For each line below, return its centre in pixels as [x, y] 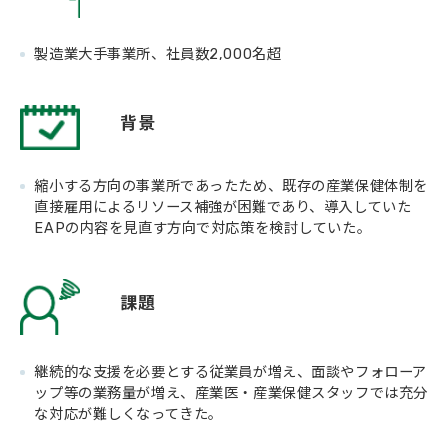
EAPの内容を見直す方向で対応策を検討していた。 [203, 228]
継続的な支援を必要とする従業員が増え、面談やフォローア [230, 372]
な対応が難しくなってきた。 [128, 414]
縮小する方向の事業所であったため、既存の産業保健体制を [231, 186]
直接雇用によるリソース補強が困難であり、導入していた [223, 207]
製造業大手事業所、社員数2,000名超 [158, 54]
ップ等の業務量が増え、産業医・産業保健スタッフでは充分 [231, 393]
